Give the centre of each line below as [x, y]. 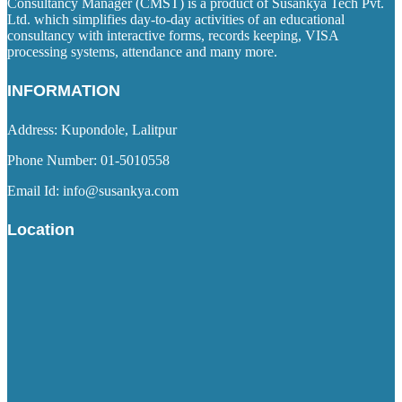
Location [41, 229]
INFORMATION [64, 90]
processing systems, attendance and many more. [142, 51]
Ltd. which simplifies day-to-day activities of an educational [176, 19]
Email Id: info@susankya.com [93, 190]
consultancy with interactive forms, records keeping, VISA [173, 35]
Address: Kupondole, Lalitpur [92, 129]
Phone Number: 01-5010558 [88, 160]
